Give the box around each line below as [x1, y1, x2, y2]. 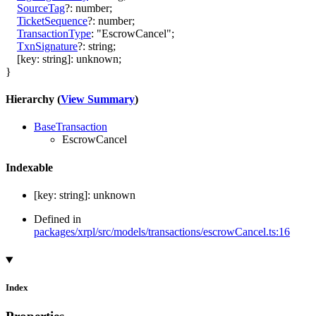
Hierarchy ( [6, 93, 61, 106]
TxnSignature [17, 39, 78, 52]
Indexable [6, 161, 53, 174]
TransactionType [17, 27, 91, 39]
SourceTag [17, 1, 65, 14]
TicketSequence [17, 14, 87, 27]
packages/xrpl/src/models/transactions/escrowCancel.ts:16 [34, 225, 290, 238]
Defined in [34, 212, 81, 225]
